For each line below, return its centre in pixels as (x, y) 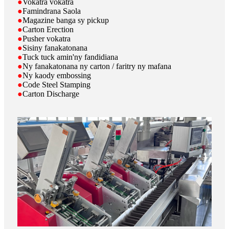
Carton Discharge (51, 94)
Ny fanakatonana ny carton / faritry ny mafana (97, 66)
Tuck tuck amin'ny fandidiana (70, 57)
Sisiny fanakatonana (55, 48)
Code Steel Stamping (56, 84)
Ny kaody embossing (57, 75)
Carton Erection (48, 29)
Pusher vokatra (47, 38)
